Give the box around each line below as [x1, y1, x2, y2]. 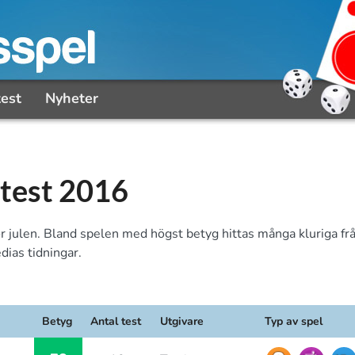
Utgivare [160, 314, 204, 329]
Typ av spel [265, 314, 323, 329]
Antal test [90, 314, 141, 329]
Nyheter [45, 88, 98, 108]
